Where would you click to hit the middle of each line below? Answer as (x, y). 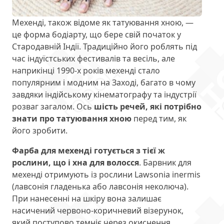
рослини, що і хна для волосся (75, 163)
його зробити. (40, 131)
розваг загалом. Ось (53, 107)
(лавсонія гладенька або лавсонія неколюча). (100, 187)
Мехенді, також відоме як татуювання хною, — (103, 23)
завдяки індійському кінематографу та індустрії (104, 95)
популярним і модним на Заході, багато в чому (104, 83)
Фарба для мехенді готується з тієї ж (88, 151)
